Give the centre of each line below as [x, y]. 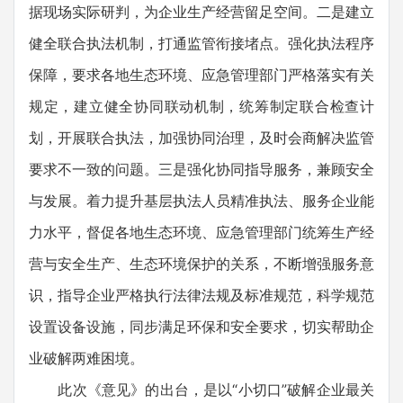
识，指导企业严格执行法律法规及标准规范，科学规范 [201, 295]
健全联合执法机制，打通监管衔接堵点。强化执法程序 [201, 43]
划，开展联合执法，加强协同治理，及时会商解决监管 [201, 138]
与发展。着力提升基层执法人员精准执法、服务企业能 [201, 201]
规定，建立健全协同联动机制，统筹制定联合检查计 [201, 106]
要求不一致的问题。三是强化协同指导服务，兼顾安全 [201, 169]
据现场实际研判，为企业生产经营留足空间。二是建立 [201, 12]
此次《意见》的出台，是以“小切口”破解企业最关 [201, 390]
